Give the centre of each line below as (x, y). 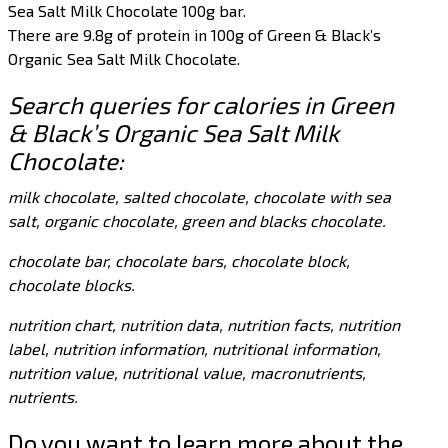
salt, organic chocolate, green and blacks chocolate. (197, 221)
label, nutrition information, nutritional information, (195, 349)
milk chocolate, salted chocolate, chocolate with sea (200, 197)
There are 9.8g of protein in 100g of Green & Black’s (195, 35)
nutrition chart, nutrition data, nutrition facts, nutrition (204, 325)
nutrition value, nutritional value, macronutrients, (187, 373)
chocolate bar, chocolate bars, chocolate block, (179, 261)
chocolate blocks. (72, 285)
